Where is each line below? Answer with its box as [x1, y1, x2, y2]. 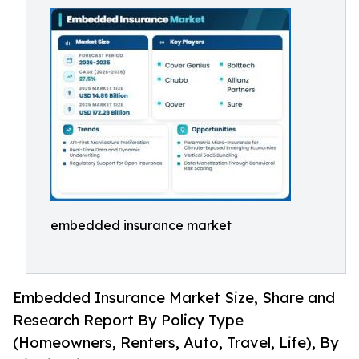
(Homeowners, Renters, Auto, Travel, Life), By [13, 333, 339, 352]
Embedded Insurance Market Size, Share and [13, 288, 335, 307]
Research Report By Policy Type [13, 311, 244, 329]
